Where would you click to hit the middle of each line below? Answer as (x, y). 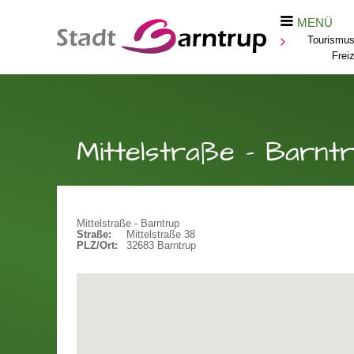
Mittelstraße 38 (160, 234)
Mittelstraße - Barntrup (128, 223)
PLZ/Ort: (97, 245)
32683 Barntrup (161, 245)
